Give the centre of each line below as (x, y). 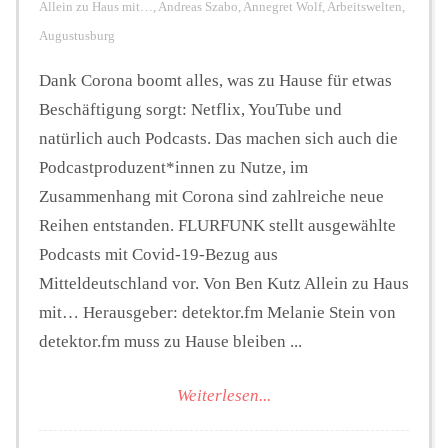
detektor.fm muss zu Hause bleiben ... (170, 341)
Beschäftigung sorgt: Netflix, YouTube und (190, 109)
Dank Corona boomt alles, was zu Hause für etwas (215, 80)
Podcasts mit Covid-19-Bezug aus (158, 254)
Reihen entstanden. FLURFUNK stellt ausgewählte (217, 225)
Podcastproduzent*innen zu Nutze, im (173, 167)
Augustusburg (77, 35)
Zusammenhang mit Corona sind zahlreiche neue (211, 196)
